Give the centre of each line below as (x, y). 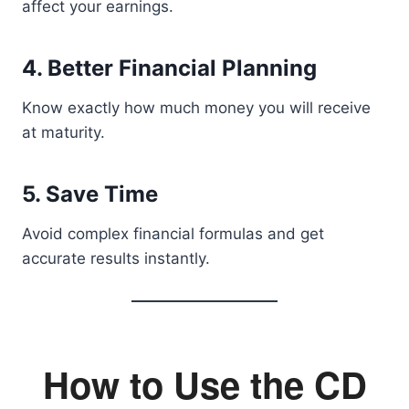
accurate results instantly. (116, 258)
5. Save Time (90, 194)
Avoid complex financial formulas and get (173, 234)
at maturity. (63, 132)
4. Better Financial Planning (169, 68)
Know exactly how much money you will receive (196, 108)
